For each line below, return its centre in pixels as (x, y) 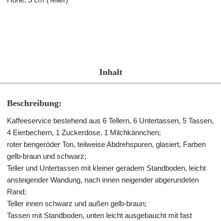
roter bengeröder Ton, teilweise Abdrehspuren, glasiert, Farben (106, 144)
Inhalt (110, 72)
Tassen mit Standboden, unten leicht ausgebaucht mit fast (99, 215)
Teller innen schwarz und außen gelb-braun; (77, 203)
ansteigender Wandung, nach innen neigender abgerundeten (103, 180)
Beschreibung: (34, 103)
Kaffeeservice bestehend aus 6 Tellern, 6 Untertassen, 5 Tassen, (110, 121)
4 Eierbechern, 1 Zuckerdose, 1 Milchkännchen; (84, 132)
